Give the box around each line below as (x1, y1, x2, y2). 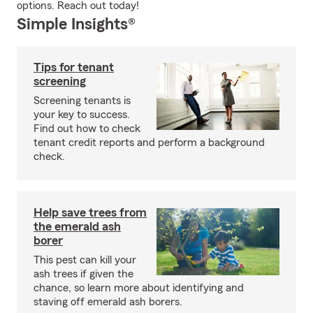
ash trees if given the (34, 268, 133, 279)
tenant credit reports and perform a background (34, 137, 265, 148)
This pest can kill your (34, 254, 136, 265)
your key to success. (34, 109, 130, 120)
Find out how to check (34, 123, 140, 134)
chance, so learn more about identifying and (34, 282, 244, 293)
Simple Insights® (17, 16, 136, 33)
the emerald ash (34, 220, 121, 233)
